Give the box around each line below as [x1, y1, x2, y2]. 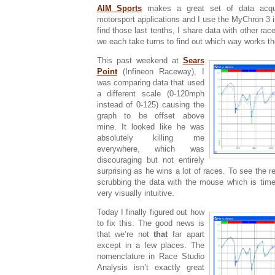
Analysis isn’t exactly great [96, 262, 204, 272]
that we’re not [96, 229, 154, 239]
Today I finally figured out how [96, 207, 204, 217]
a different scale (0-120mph [96, 88, 204, 98]
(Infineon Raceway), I [117, 66, 204, 76]
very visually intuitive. [96, 188, 174, 198]
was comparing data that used [96, 77, 204, 87]
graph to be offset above [96, 110, 204, 120]
